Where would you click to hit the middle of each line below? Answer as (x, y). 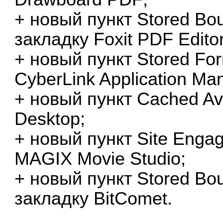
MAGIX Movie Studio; (100, 159)
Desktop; (50, 119)
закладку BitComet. (94, 198)
